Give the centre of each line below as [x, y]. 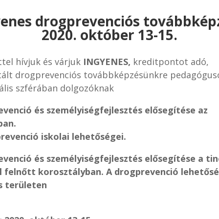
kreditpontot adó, [169, 61]
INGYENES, [107, 61]
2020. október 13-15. [109, 34]
